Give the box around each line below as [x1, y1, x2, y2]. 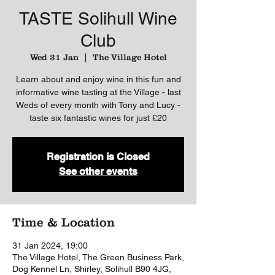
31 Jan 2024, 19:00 [12, 241, 88, 250]
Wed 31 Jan [29, 52, 79, 62]
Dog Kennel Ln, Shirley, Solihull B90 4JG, [12, 264, 171, 274]
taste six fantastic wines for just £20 [29, 113, 167, 123]
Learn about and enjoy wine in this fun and [15, 74, 181, 84]
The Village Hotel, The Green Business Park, [12, 252, 184, 262]
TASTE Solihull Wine [19, 9, 177, 28]
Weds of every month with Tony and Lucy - [16, 100, 180, 110]
